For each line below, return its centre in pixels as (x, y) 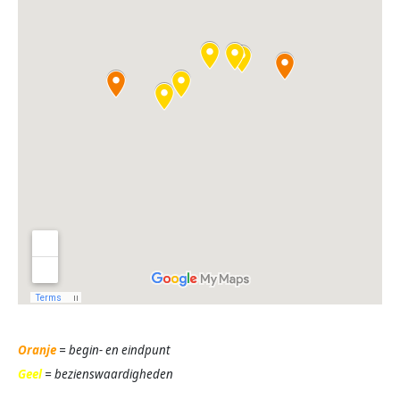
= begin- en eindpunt (113, 350)
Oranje (37, 350)
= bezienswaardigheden (108, 374)
